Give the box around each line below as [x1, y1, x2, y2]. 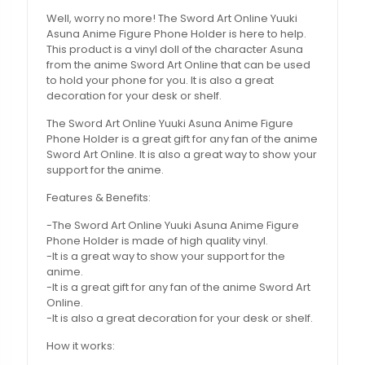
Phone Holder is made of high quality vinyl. [46, 233, 269, 249]
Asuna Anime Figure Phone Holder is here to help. [46, 26, 307, 42]
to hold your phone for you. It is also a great [46, 73, 275, 89]
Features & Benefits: [46, 190, 152, 206]
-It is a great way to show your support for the [46, 248, 286, 265]
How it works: [46, 338, 116, 354]
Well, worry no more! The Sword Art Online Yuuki [46, 11, 298, 27]
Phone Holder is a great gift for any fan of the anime [46, 131, 319, 147]
